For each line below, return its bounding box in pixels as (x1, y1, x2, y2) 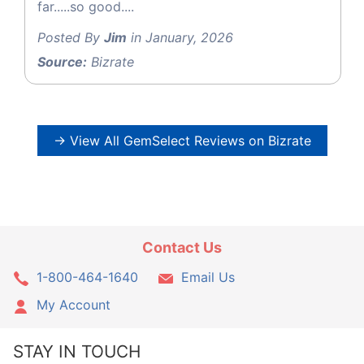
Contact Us (142, 238, 222, 256)
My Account (36, 296, 110, 313)
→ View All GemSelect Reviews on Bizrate (53, 132, 311, 149)
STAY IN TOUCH (13, 341, 141, 362)
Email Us (180, 268, 235, 285)
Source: (37, 54, 87, 71)
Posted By (37, 29, 104, 46)
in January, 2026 (127, 29, 233, 46)
